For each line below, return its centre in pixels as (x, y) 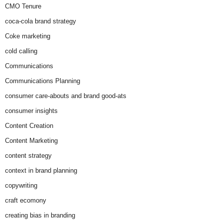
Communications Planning (43, 81)
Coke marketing (28, 36)
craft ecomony (26, 201)
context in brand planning (41, 171)
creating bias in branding (40, 216)
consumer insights (31, 111)
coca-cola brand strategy (41, 21)
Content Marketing (31, 141)
